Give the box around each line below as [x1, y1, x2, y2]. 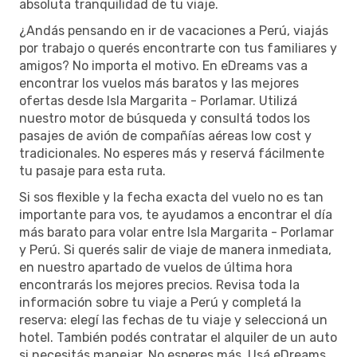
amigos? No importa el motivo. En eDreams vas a [19, 57, 308, 73]
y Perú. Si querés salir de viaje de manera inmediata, [19, 241, 331, 257]
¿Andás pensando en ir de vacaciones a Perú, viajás [19, 22, 328, 38]
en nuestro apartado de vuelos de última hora [19, 259, 292, 275]
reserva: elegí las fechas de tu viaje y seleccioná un [19, 312, 328, 328]
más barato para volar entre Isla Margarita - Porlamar [19, 224, 334, 240]
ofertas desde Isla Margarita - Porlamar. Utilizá [19, 92, 297, 108]
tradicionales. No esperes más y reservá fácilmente [19, 145, 324, 161]
